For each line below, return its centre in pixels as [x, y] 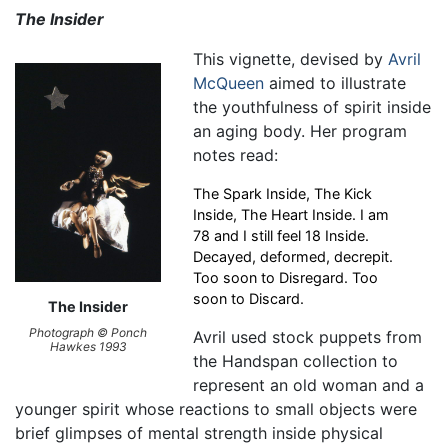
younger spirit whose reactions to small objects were [216, 408]
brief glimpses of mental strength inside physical [199, 432]
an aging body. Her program [300, 130]
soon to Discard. [249, 298]
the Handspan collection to [296, 360]
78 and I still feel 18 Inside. [281, 235]
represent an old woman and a [309, 384]
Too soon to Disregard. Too [286, 277]
